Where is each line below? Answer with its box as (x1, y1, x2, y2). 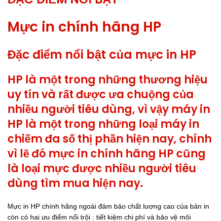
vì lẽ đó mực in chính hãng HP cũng (7, 146, 206, 161)
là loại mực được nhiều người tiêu (7, 161, 196, 176)
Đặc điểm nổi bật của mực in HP (7, 46, 196, 63)
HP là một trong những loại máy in (7, 116, 199, 132)
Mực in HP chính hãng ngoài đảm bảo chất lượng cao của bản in (7, 202, 209, 210)
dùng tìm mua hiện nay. (7, 176, 143, 191)
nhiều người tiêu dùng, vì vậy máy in (7, 102, 210, 117)
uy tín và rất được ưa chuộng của (7, 87, 194, 102)
